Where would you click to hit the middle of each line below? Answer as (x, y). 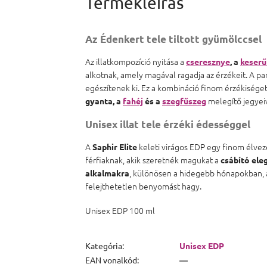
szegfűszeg (184, 100)
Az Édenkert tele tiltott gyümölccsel (173, 39)
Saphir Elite (115, 146)
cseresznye (208, 61)
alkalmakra (107, 173)
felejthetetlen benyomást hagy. (143, 186)
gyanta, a (104, 100)
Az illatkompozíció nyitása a (136, 61)
